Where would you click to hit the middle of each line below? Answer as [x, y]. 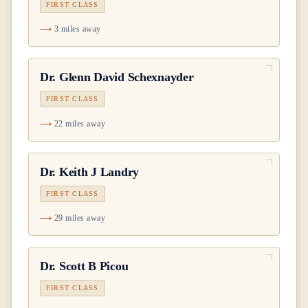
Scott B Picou [93, 266]
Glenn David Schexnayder [126, 77]
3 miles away [77, 29]
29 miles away [80, 218]
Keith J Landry [99, 172]
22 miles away [80, 123]
